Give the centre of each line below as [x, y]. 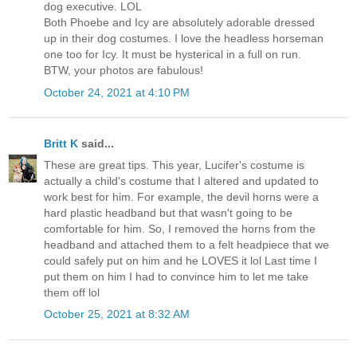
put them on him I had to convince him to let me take [176, 277]
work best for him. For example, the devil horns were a [181, 197]
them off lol [72, 293]
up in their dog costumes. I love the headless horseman [184, 39]
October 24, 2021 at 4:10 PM [117, 92]
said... [98, 143]
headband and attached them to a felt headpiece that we [186, 245]
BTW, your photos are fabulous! [124, 71]
